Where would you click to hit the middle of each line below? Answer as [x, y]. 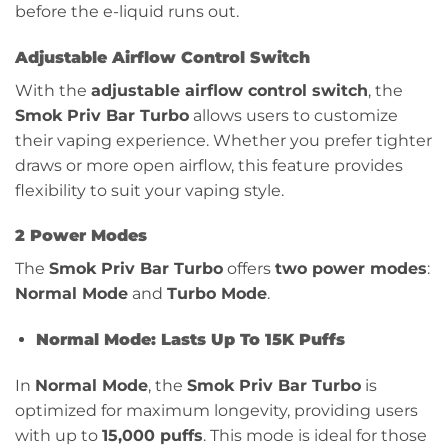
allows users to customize [293, 115]
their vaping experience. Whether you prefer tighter [223, 140]
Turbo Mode [217, 294]
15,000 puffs [152, 436]
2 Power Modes [81, 236]
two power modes [351, 269]
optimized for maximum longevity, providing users [216, 411]
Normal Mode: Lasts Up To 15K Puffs [190, 340]
